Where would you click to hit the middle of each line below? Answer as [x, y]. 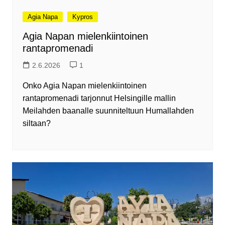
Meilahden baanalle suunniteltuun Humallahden [108, 111]
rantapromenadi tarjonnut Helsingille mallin [99, 98]
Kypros [82, 17]
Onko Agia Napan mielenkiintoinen [84, 86]
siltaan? [36, 124]
